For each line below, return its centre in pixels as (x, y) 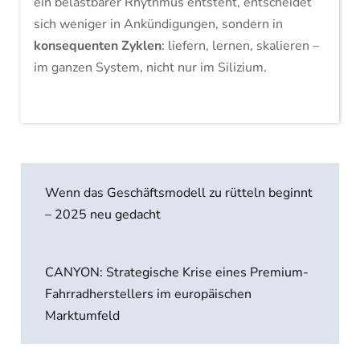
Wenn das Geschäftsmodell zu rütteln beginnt (179, 193)
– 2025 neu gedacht (103, 215)
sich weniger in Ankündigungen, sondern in (158, 24)
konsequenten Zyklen (97, 46)
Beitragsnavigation (117, 152)
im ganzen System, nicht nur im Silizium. (150, 67)
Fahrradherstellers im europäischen (149, 294)
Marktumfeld (83, 316)
